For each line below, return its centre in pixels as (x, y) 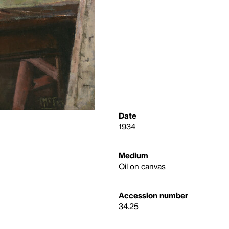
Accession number (153, 195)
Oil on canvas (142, 166)
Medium (133, 155)
